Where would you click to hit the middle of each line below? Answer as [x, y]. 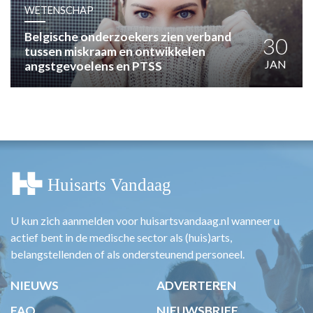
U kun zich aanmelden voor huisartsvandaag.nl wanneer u [145, 220]
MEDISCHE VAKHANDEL [138, 79]
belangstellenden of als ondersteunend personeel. [128, 254]
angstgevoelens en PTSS [93, 66]
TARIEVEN [111, 40]
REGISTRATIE [105, 118]
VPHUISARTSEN [129, 60]
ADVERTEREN [196, 285]
